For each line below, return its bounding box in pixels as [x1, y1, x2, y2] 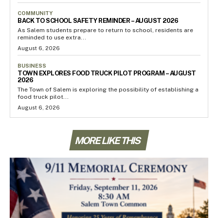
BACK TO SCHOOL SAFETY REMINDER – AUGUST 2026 [18, 17, 178, 25]
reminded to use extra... [18, 34, 86, 41]
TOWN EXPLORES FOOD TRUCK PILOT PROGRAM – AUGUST [18, 70, 196, 77]
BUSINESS [18, 63, 46, 69]
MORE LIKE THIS [74, 135, 140, 147]
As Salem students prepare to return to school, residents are [18, 27, 193, 34]
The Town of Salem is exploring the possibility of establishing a [18, 86, 199, 93]
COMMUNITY [18, 10, 53, 17]
